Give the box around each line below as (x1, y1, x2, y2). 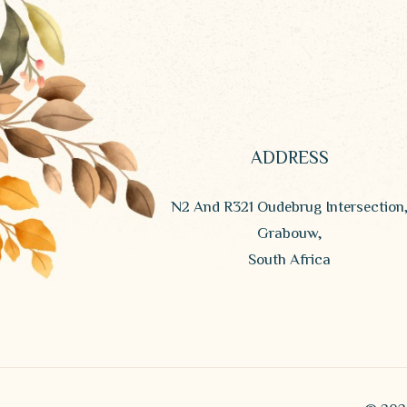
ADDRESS (250, 147, 329, 166)
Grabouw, (256, 224, 323, 241)
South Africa (248, 251, 332, 267)
